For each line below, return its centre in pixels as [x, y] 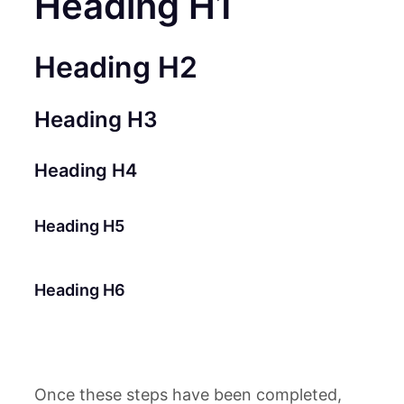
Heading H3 [96, 120]
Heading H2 [116, 67]
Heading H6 [80, 289]
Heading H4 [86, 170]
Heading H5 [79, 225]
